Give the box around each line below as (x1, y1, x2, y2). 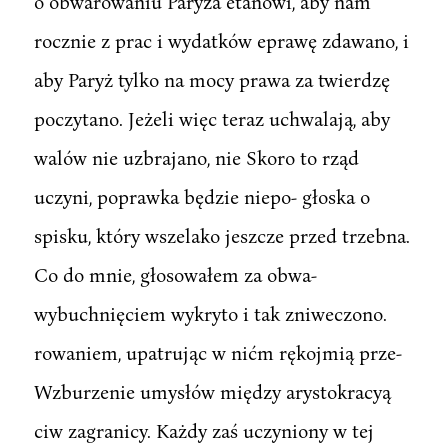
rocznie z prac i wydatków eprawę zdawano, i (33, 28, 409, 52)
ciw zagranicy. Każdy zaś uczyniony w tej (33, 418, 374, 442)
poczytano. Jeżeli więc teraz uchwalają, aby (33, 106, 390, 130)
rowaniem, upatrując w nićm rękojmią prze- (33, 340, 402, 364)
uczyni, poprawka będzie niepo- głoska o (33, 184, 370, 208)
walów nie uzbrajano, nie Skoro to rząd (33, 145, 359, 169)
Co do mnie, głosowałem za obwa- (33, 262, 317, 286)
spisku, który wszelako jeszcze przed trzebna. (33, 223, 410, 247)
